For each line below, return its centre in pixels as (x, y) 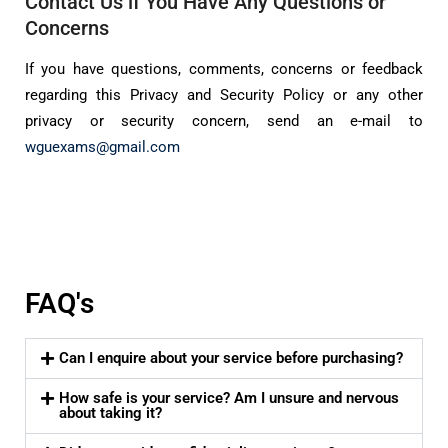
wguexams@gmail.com (102, 147)
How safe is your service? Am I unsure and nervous (229, 398)
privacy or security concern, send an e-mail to (224, 121)
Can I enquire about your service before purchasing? (231, 358)
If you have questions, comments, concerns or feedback (224, 69)
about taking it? (110, 413)
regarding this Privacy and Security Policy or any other (224, 95)
